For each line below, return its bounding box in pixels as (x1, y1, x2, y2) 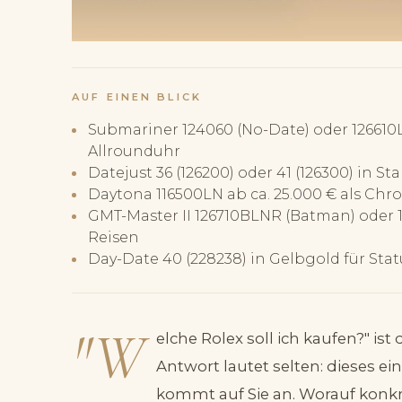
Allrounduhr (87, 142, 180, 160)
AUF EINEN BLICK (72, 91, 203, 104)
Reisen (87, 228, 139, 246)
